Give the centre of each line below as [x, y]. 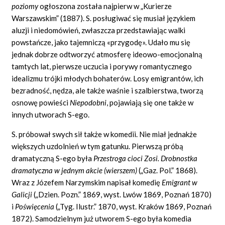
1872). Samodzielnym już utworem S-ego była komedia [102, 218]
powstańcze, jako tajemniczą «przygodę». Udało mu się [101, 42]
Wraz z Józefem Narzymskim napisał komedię [87, 182]
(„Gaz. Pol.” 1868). [168, 170]
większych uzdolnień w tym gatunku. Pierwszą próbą [98, 146]
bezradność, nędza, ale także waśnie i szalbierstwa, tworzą [108, 90]
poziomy [26, 6]
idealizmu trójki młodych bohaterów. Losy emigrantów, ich [108, 78]
